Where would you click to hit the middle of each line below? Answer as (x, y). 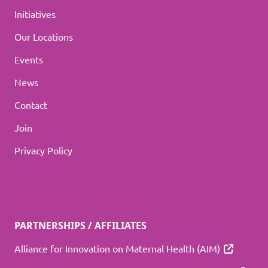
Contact (31, 105)
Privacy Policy (43, 150)
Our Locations (44, 37)
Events (29, 60)
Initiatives (35, 14)
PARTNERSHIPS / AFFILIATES (80, 226)
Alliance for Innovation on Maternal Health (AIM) (117, 249)
